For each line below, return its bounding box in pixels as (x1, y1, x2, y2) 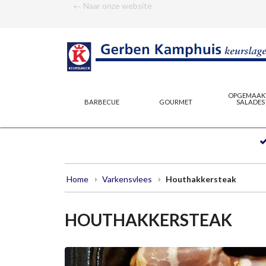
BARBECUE (84, 97, 119, 106)
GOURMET (159, 97, 193, 106)
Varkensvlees (102, 173, 152, 184)
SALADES (236, 97, 265, 106)
